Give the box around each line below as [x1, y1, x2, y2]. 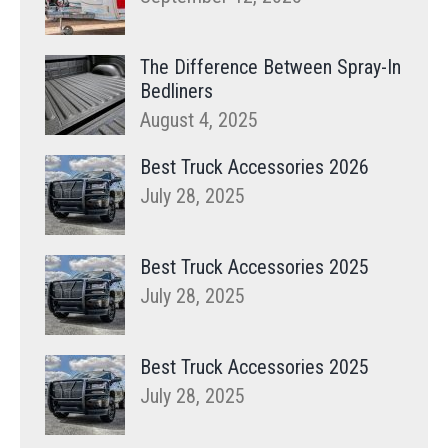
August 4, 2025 [140, 108, 258, 133]
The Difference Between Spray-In [140, 55, 401, 80]
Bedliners [140, 79, 213, 104]
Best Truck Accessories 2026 [140, 155, 369, 180]
